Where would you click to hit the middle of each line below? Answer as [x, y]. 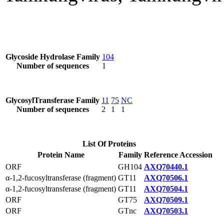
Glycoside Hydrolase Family [53, 57]
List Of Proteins [109, 144]
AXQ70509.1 [166, 200]
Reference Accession [178, 155]
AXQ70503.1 [166, 211]
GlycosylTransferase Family [52, 100]
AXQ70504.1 [166, 189]
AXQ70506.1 [166, 178]
